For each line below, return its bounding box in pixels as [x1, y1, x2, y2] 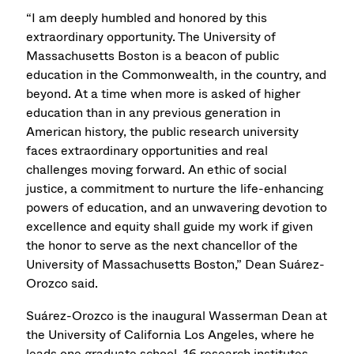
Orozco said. [26, 273, 99, 292]
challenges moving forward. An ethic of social [26, 160, 288, 179]
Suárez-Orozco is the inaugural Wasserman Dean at [26, 306, 328, 325]
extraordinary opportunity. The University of [26, 27, 277, 46]
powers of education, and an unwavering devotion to [26, 198, 328, 217]
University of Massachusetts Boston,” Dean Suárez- [26, 254, 326, 273]
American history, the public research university [26, 122, 299, 141]
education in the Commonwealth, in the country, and [26, 65, 327, 84]
